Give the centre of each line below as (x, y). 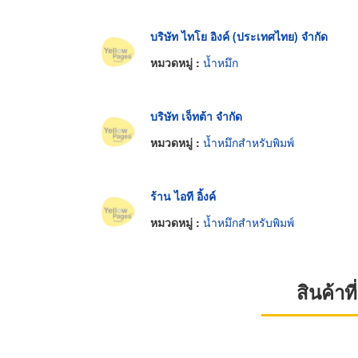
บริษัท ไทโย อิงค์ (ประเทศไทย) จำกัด (239, 36)
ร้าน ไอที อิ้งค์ (183, 195)
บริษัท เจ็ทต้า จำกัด (196, 115)
